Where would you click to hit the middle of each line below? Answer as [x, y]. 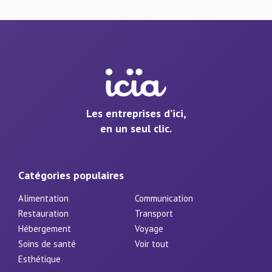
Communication [164, 198]
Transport [154, 213]
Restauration [43, 213]
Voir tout [152, 243]
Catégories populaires [71, 175]
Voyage [149, 228]
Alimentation [43, 198]
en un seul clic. [136, 128]
